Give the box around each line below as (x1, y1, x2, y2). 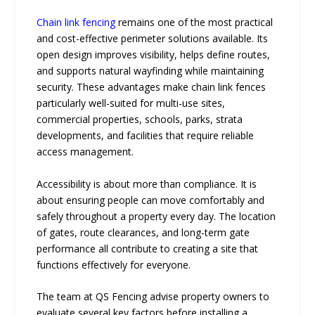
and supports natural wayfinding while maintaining (37, 64, 264, 78)
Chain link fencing (37, 15, 116, 30)
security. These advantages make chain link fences (37, 80, 266, 94)
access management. (37, 145, 134, 159)
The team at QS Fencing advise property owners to (37, 289, 270, 303)
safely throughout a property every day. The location (37, 209, 276, 223)
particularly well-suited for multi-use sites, (37, 96, 226, 110)
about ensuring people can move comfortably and (37, 193, 265, 207)
